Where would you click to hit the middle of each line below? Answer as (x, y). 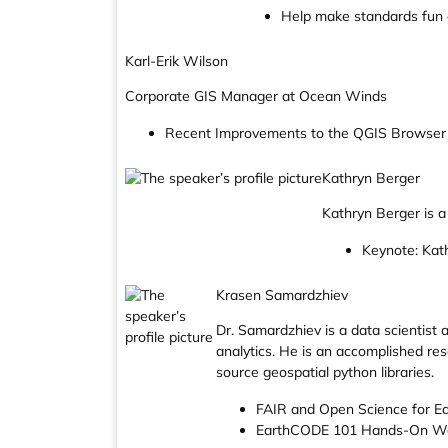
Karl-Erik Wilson (176, 61)
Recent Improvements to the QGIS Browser (305, 133)
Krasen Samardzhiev (282, 295)
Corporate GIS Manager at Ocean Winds (256, 96)
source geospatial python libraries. (325, 372)
